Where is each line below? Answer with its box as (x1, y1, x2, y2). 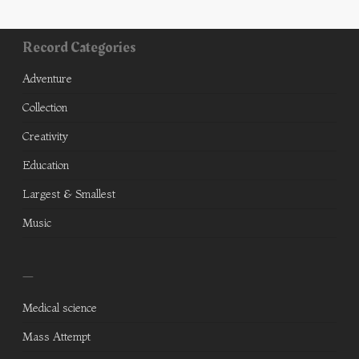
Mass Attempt (22, 329, 91, 345)
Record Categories (22, 37, 136, 59)
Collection (22, 100, 67, 115)
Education (22, 158, 69, 173)
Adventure (22, 71, 72, 87)
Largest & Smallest (22, 187, 115, 202)
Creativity (22, 129, 68, 144)
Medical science (22, 301, 97, 316)
